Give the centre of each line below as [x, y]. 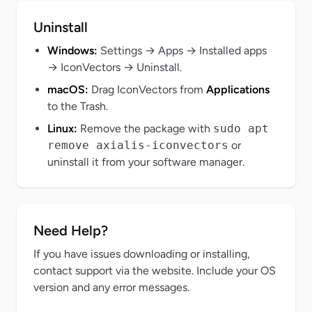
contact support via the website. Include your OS [155, 271]
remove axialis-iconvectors [138, 146]
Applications [238, 90]
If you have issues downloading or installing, [142, 254]
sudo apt [241, 129]
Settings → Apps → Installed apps [182, 51]
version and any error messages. [111, 288]
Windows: [72, 51]
